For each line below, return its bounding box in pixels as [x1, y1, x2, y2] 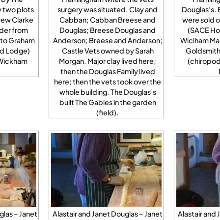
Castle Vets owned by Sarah [61, 46, 154, 55]
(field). [96, 108, 119, 117]
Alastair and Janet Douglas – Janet [53, 209, 163, 218]
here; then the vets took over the [54, 77, 161, 86]
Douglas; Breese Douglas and [59, 25, 156, 34]
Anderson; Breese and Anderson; [53, 35, 163, 45]
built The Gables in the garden [59, 97, 156, 107]
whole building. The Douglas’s [59, 87, 156, 96]
